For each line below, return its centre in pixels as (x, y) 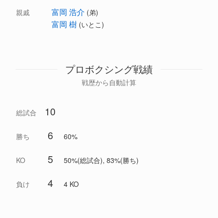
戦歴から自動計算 (109, 82)
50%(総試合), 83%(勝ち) (101, 160)
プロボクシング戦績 (109, 69)
